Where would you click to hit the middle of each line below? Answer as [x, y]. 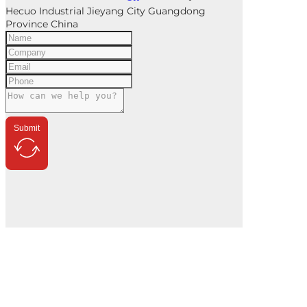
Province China [42, 24]
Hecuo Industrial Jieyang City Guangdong [106, 11]
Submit [27, 128]
